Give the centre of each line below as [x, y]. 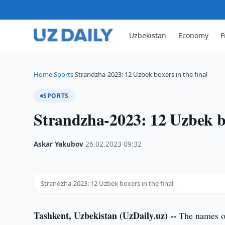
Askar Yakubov [59, 144]
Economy [194, 35]
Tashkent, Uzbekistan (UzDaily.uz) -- [105, 215]
